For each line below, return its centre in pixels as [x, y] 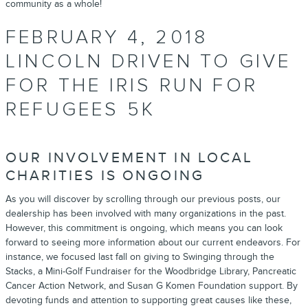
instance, [26, 257]
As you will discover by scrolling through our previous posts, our [143, 199]
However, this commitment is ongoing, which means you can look [144, 228]
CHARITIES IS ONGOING [105, 175]
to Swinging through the [222, 257]
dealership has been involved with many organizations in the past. [146, 213]
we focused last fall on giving [108, 257]
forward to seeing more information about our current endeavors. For [153, 242]
